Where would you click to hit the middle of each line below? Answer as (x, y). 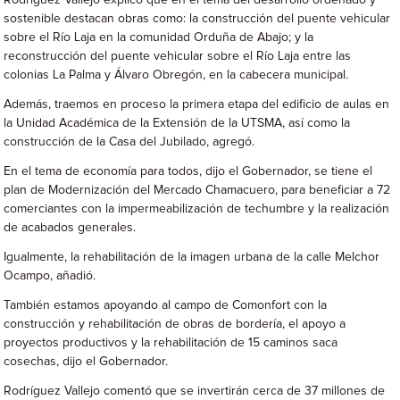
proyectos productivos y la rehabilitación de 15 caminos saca (171, 343)
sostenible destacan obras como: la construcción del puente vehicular (197, 19)
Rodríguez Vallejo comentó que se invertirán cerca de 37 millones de (195, 391)
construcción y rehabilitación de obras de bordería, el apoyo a (175, 324)
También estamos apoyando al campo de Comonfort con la (166, 305)
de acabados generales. (70, 228)
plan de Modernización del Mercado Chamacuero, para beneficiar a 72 (197, 190)
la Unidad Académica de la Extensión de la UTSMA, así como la (177, 123)
